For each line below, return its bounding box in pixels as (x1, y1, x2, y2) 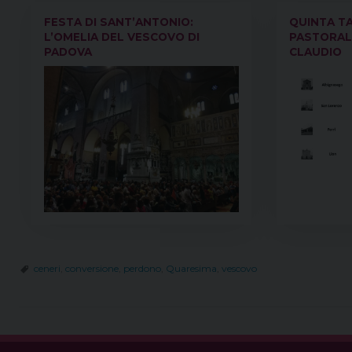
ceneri (34, 262, 60, 274)
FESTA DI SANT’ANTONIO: (44, 15, 193, 28)
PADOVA (44, 45, 92, 58)
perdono (123, 262, 161, 274)
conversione (65, 262, 119, 274)
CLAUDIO (289, 45, 342, 58)
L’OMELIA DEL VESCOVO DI (44, 30, 200, 43)
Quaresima (166, 262, 217, 274)
